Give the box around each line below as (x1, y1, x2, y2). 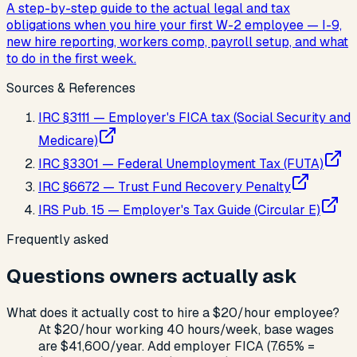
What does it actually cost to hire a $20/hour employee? (6, 304, 339, 322)
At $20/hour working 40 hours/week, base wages (38, 321, 334, 339)
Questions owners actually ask (6, 264, 297, 289)
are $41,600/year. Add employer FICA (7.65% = (38, 338, 315, 355)
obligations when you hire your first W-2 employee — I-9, (6, 17, 342, 34)
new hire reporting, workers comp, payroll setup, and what (6, 33, 348, 51)
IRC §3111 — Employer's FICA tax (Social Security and (38, 109, 351, 127)
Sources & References (6, 80, 135, 97)
